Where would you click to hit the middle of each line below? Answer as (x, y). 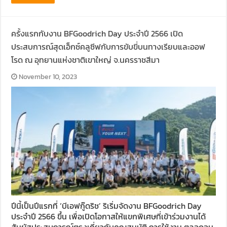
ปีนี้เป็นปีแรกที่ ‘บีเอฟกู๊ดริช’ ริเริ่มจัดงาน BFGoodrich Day (107, 205)
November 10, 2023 (48, 77)
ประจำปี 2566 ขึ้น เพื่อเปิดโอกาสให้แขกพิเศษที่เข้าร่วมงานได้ (109, 216)
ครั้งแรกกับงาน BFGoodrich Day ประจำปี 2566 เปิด (97, 34)
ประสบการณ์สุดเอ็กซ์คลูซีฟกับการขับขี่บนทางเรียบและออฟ (108, 47)
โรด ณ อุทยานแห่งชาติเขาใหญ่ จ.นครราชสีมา (86, 60)
